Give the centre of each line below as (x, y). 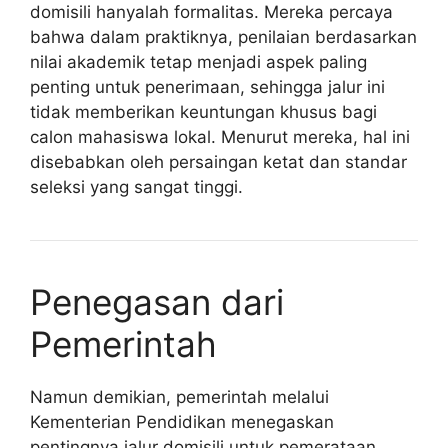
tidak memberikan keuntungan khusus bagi (203, 111)
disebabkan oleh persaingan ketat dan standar (218, 161)
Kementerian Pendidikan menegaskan (182, 421)
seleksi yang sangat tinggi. (136, 186)
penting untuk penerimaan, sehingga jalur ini (207, 86)
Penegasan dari (157, 301)
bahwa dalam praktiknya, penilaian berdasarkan (223, 36)
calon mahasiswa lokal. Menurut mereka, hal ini (220, 136)
